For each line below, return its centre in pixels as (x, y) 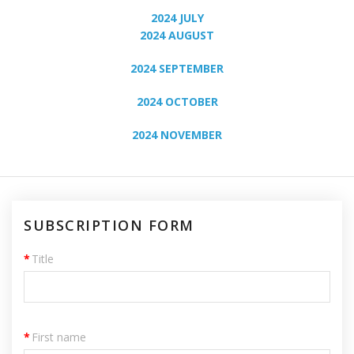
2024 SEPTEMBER (177, 69)
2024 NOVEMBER (177, 135)
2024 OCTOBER (177, 102)
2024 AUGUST (177, 36)
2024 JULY (177, 18)
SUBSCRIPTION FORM (109, 226)
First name (59, 337)
